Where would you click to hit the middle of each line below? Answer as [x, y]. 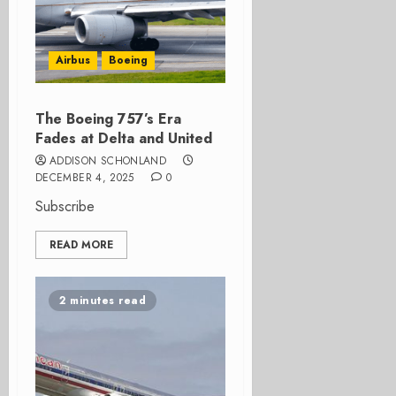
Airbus [73, 60]
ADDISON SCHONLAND [108, 161]
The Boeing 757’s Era [108, 119]
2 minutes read [103, 301]
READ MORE [81, 245]
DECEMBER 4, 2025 [85, 178]
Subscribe [65, 206]
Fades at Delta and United [124, 138]
